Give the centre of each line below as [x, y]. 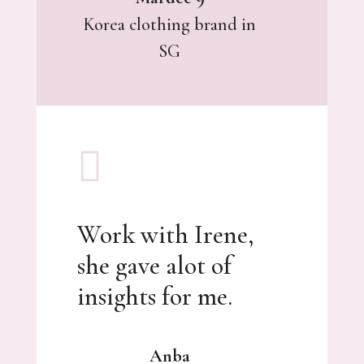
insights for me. [154, 296]
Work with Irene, [165, 234]
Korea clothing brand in [170, 24]
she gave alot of [154, 265]
